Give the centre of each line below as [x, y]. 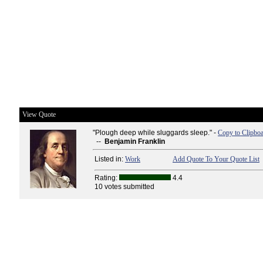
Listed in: [110, 159]
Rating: [107, 178]
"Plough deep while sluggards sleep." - [155, 133]
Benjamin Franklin [135, 141]
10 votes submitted [124, 187]
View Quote [39, 114]
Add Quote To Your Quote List [216, 159]
